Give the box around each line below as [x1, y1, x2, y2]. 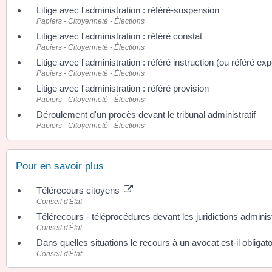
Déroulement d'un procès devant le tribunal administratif [36, 109, 256, 120]
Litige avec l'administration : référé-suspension [36, 5, 219, 16]
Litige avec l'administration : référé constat [36, 31, 202, 42]
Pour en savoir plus [16, 160, 104, 172]
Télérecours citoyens [36, 185, 122, 195]
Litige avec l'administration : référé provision [36, 83, 209, 94]
